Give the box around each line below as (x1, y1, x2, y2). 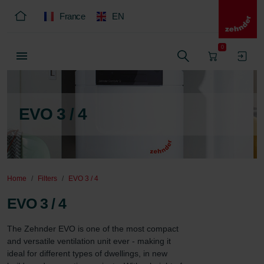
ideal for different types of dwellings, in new (7, 249, 170, 258)
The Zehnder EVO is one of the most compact (7, 224, 181, 233)
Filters (38, 174, 57, 183)
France (60, 11, 85, 21)
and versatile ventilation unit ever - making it (7, 236, 173, 246)
